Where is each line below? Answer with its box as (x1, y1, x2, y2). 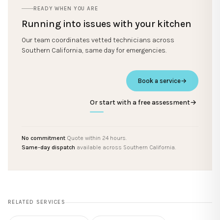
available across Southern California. (75, 143, 176, 151)
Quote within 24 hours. (65, 134, 127, 141)
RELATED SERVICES (8, 198, 66, 205)
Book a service (138, 77, 181, 84)
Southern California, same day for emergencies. (22, 46, 166, 55)
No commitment (22, 134, 65, 141)
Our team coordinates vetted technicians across (22, 35, 174, 44)
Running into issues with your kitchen (22, 18, 192, 29)
